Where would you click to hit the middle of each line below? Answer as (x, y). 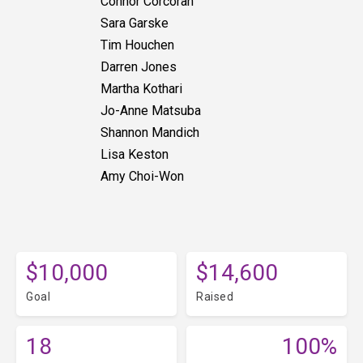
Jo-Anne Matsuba (151, 111)
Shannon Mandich (150, 133)
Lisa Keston (135, 155)
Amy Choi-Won (142, 177)
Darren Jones (139, 67)
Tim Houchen (137, 45)
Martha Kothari (141, 89)
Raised (215, 297)
